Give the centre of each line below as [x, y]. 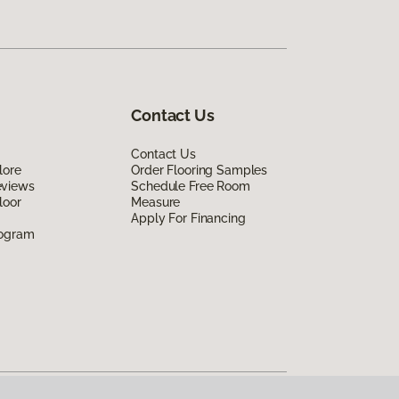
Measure [156, 202]
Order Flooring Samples [199, 170]
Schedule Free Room [191, 186]
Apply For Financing [188, 218]
